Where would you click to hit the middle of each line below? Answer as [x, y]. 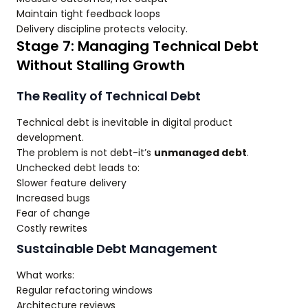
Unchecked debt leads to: [78, 168]
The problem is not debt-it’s [85, 153]
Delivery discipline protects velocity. [102, 29]
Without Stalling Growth [101, 66]
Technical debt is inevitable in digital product [124, 123]
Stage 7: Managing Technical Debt [137, 46]
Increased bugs [53, 198]
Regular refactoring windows [85, 290]
